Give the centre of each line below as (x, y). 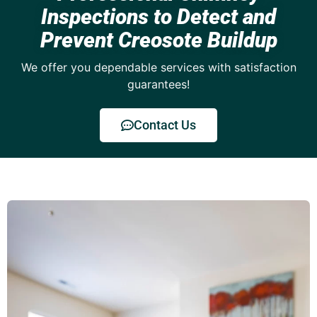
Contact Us (165, 125)
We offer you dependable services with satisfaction (158, 67)
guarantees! (158, 84)
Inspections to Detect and (158, 16)
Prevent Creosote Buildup (158, 40)
